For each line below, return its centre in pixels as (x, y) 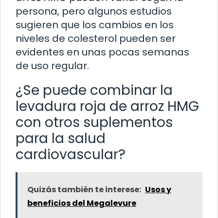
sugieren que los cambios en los (95, 25)
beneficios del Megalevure (82, 203)
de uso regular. (52, 65)
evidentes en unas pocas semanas (102, 52)
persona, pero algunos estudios (94, 11)
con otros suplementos (94, 122)
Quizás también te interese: (84, 189)
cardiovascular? (71, 154)
